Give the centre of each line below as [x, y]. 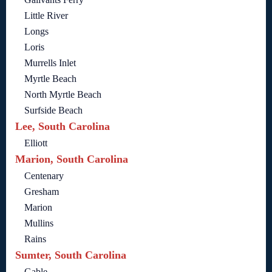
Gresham [42, 192]
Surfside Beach [53, 110]
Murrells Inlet [50, 63]
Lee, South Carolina [63, 127]
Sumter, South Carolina [71, 255]
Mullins [39, 223]
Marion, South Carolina [72, 159]
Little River [46, 16]
